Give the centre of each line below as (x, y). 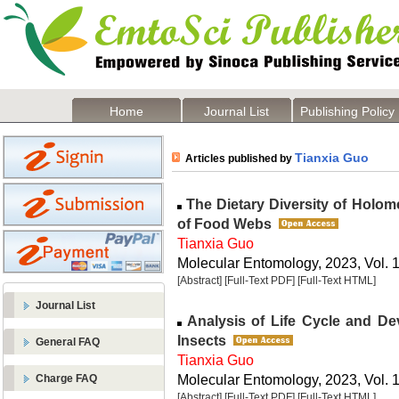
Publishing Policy (347, 111)
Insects (202, 340)
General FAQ (68, 342)
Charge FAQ (66, 379)
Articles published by (237, 159)
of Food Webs (224, 224)
